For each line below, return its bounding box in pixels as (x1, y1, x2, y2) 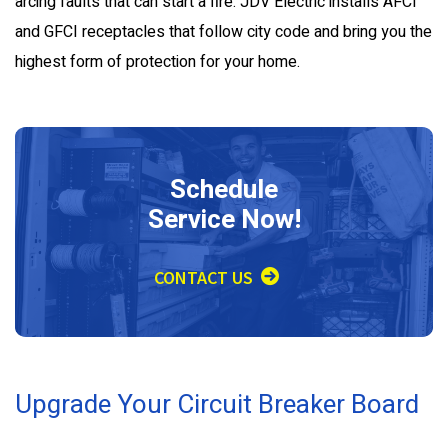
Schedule (170, 170, 278, 209)
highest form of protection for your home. (15, 49, 300, 74)
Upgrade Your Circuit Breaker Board (15, 385, 419, 424)
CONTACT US (154, 265, 253, 289)
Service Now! (147, 200, 301, 239)
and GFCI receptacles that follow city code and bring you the (15, 19, 432, 44)
